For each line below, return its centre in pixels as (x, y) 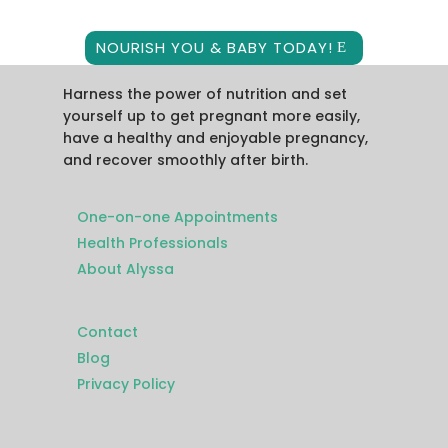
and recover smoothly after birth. (185, 159)
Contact (107, 331)
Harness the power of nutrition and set (204, 93)
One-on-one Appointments (177, 216)
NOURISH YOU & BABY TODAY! (214, 48)
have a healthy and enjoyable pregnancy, (215, 137)
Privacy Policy (125, 383)
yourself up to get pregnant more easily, (211, 115)
